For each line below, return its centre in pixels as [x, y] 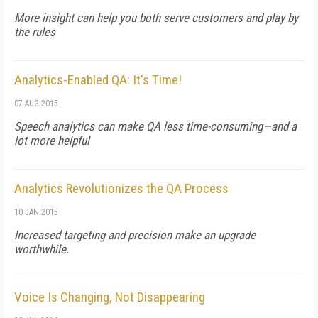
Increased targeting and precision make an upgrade [135, 235]
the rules [35, 32]
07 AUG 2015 [36, 104]
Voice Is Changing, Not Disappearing [110, 297]
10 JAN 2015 [36, 212]
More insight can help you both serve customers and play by [156, 18]
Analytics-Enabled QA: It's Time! [98, 80]
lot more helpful [52, 141]
